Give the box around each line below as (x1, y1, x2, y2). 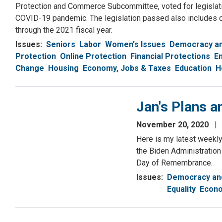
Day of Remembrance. (136, 158, 213, 168)
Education (175, 63, 212, 73)
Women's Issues (105, 40, 166, 50)
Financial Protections (130, 52, 210, 61)
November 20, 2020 (136, 120, 211, 130)
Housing (48, 63, 79, 73)
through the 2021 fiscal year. (15, 25, 112, 35)
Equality (167, 184, 196, 194)
